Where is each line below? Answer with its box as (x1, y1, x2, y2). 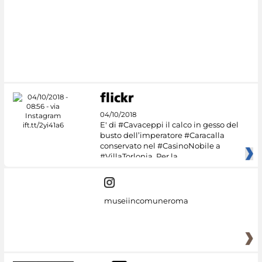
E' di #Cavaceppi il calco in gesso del (99, 120, 239, 130)
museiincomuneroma (104, 195, 188, 205)
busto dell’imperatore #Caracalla (99, 130, 225, 140)
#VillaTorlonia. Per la (99, 151, 178, 161)
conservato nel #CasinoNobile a (99, 141, 220, 151)
